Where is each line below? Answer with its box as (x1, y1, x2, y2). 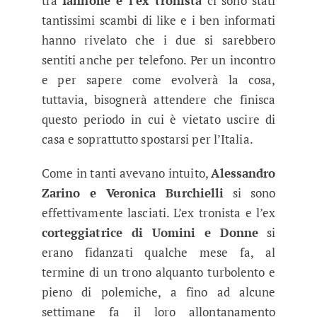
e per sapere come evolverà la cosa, (41, 71, 276, 88)
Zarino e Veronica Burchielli (41, 184, 224, 201)
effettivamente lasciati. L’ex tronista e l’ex (41, 204, 276, 221)
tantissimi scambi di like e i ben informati (41, 11, 276, 28)
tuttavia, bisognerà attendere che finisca (41, 91, 276, 108)
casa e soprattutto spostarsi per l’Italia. (41, 130, 253, 147)
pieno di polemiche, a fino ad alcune (41, 283, 276, 300)
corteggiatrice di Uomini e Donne (41, 224, 259, 241)
